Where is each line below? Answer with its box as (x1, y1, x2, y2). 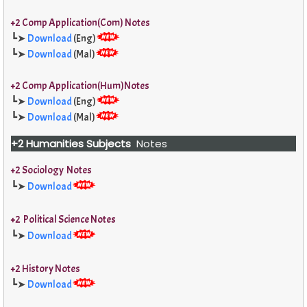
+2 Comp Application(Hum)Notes (11, 79, 149, 93)
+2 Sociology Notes (11, 164, 92, 177)
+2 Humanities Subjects (11, 136, 131, 151)
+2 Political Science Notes (11, 213, 116, 227)
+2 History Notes (11, 262, 80, 276)
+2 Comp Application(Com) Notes (11, 16, 150, 30)
